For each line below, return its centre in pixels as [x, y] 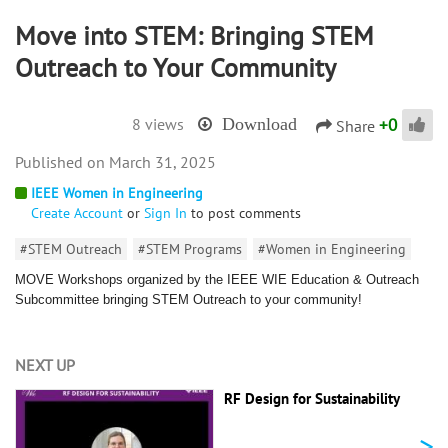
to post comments [244, 213]
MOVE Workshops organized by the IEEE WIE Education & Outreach [217, 280]
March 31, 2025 [162, 162]
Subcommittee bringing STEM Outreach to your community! [192, 300]
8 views [158, 124]
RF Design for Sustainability [312, 399]
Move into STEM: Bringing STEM [194, 36]
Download [259, 124]
